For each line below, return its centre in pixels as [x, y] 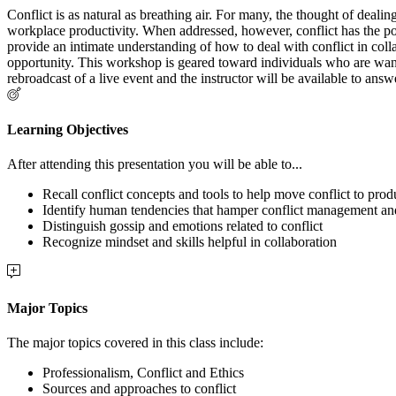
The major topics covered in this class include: [135, 342]
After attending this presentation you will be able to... [155, 164]
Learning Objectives [68, 130]
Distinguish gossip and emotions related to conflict [183, 226]
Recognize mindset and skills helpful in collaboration [190, 242]
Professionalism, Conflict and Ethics [143, 372]
